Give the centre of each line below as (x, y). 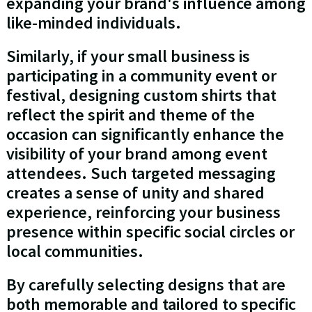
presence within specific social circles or (150, 232)
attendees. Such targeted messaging (141, 173)
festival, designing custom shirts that (141, 95)
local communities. (75, 251)
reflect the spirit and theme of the (130, 115)
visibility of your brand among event (136, 154)
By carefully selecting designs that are (146, 285)
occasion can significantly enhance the (145, 134)
